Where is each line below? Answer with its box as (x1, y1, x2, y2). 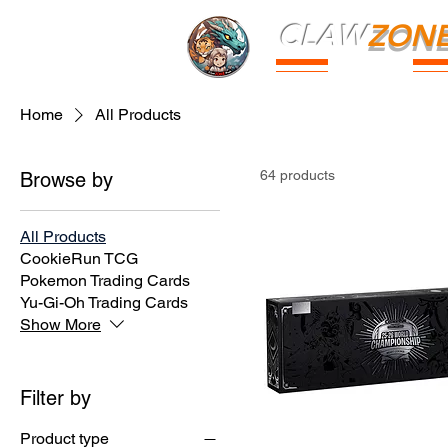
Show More (20, 315, 101, 335)
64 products (260, 167, 335, 184)
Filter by (20, 386, 91, 411)
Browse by (20, 168, 113, 193)
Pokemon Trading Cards (20, 271, 190, 291)
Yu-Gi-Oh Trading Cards (20, 293, 188, 313)
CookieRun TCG (20, 249, 138, 269)
